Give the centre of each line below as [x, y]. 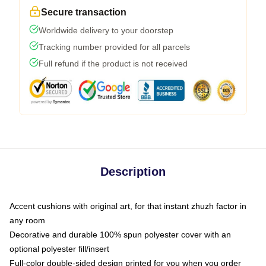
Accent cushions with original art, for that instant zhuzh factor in [128, 206]
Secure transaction [84, 12]
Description [133, 172]
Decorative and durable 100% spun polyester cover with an [120, 235]
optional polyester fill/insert [59, 249]
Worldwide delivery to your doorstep [106, 30]
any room [27, 220]
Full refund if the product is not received [113, 64]
